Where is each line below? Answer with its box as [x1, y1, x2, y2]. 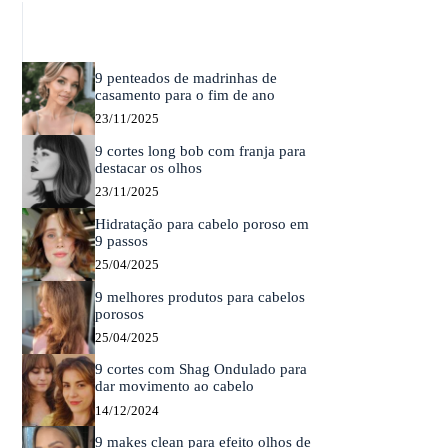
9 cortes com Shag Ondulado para [94, 361, 307, 378]
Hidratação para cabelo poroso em [94, 215, 309, 232]
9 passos [94, 232, 148, 249]
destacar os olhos [94, 159, 202, 176]
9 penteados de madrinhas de [94, 69, 277, 86]
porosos [94, 305, 144, 322]
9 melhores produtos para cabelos [94, 288, 305, 305]
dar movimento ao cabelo [94, 378, 254, 395]
